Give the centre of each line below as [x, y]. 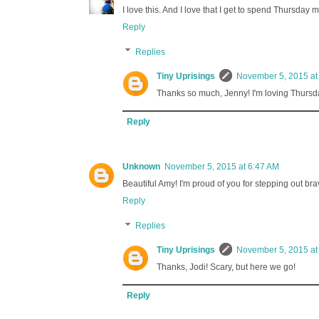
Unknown [141, 167]
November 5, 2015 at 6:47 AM [222, 167]
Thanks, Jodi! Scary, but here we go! [226, 267]
